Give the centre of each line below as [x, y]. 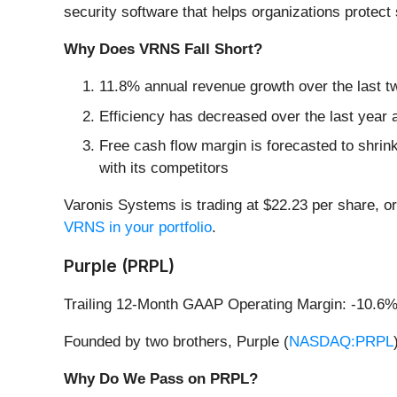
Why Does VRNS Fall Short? [163, 50]
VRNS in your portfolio [138, 228]
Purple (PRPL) [119, 266]
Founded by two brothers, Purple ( [176, 342]
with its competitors [164, 168]
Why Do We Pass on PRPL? [161, 379]
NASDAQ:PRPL [341, 342]
